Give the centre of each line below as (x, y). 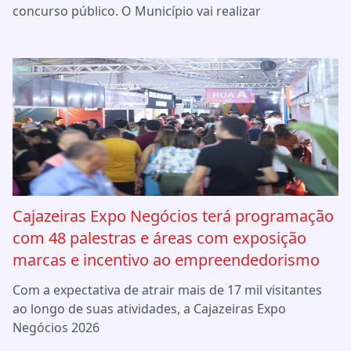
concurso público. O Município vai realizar (137, 11)
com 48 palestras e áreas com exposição (159, 237)
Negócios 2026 (56, 327)
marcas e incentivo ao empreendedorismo (166, 259)
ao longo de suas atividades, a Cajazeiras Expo (149, 308)
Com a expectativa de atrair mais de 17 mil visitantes (167, 289)
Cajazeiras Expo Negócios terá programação (173, 215)
